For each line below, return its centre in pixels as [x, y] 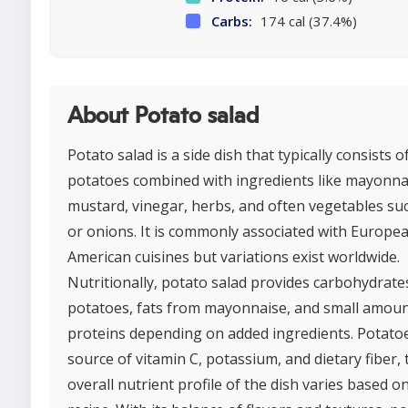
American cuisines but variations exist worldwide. [234, 257]
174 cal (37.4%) [306, 21]
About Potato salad [163, 117]
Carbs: [231, 21]
